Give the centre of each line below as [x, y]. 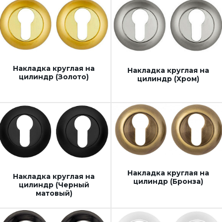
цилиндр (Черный [54, 185]
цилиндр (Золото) [54, 77]
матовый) [54, 194]
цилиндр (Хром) [168, 79]
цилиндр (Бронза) [168, 181]
